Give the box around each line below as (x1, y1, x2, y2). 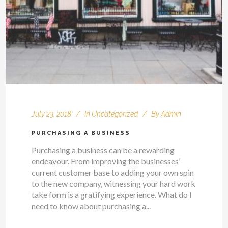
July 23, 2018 (32, 109, 72, 118)
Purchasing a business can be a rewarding (32, 145, 175, 155)
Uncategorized (92, 109, 138, 118)
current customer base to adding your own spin (32, 167, 194, 177)
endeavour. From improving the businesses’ (32, 156, 181, 166)
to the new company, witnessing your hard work (32, 178, 196, 188)
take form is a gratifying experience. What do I (32, 189, 192, 199)
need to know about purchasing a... (32, 201, 151, 211)
